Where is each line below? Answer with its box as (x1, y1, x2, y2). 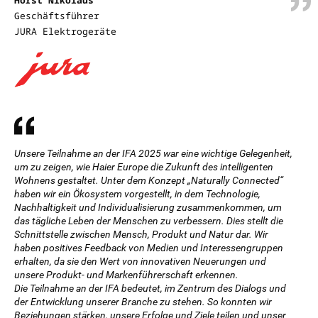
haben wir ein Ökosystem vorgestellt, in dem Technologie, (14, 188, 261, 199)
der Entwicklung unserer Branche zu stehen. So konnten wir (14, 296, 272, 307)
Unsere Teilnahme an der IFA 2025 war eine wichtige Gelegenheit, (14, 148, 292, 159)
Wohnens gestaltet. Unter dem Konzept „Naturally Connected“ (14, 175, 283, 186)
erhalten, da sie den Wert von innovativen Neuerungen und (14, 256, 266, 267)
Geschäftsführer (14, 9, 99, 22)
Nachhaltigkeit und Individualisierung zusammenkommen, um (14, 202, 282, 213)
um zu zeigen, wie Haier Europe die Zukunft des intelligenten (14, 161, 273, 172)
